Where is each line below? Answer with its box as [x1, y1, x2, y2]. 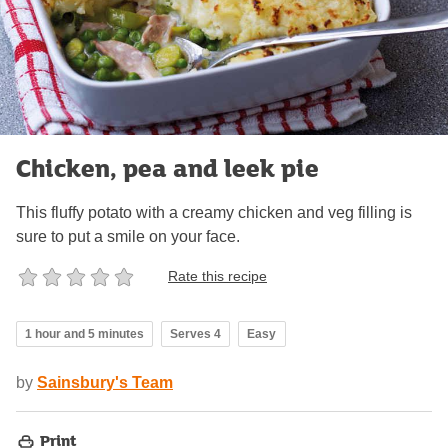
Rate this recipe [168, 268, 267, 285]
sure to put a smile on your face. [16, 227, 240, 245]
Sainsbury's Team [37, 373, 173, 391]
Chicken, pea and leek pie [16, 149, 319, 185]
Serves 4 [170, 326, 221, 341]
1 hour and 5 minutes [25, 326, 144, 341]
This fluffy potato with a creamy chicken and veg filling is [16, 203, 412, 221]
